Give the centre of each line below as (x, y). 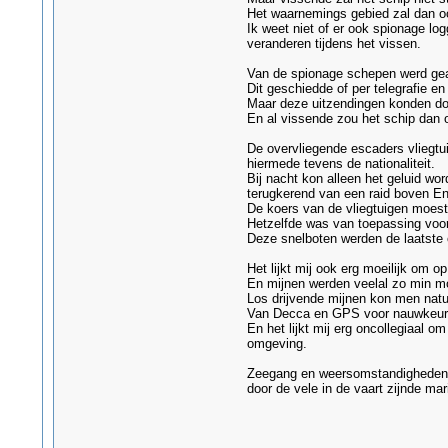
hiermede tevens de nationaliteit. (340, 163)
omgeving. (276, 343)
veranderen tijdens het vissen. (333, 43)
